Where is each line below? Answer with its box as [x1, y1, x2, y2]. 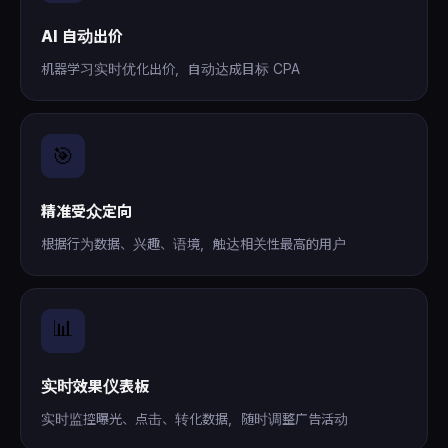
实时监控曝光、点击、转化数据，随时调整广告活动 [41, 411, 348, 427]
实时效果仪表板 [41, 377, 149, 396]
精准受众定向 [41, 202, 132, 221]
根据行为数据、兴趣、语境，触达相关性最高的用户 [41, 236, 346, 252]
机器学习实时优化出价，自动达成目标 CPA [41, 61, 300, 77]
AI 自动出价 [41, 27, 123, 46]
